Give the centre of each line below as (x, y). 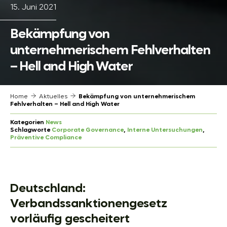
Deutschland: (48, 189)
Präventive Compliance (46, 138)
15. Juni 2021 (33, 7)
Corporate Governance (88, 130)
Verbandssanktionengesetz (89, 204)
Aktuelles (53, 97)
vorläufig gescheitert (70, 219)
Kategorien (28, 122)
